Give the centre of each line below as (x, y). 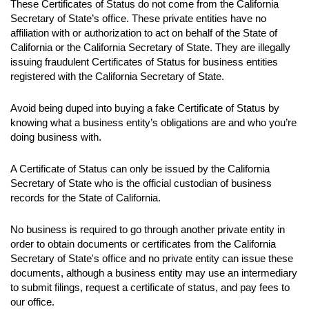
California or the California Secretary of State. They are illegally (150, 47)
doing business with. (56, 137)
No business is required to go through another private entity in (148, 229)
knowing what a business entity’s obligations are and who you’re (153, 122)
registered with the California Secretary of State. (117, 76)
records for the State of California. (86, 198)
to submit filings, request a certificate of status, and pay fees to (150, 287)
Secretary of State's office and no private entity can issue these (152, 258)
